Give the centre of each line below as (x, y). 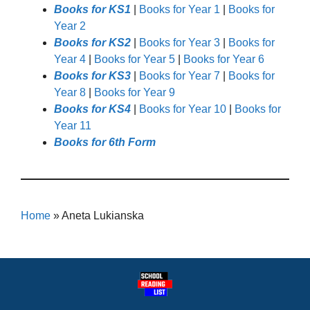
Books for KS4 (92, 109)
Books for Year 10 (183, 109)
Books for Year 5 (135, 59)
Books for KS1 (92, 9)
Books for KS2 (92, 42)
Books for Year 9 (135, 92)
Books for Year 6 (224, 59)
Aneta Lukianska (103, 215)
